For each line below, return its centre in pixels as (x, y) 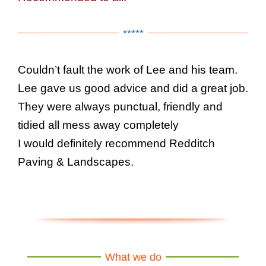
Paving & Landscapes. (76, 161)
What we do (133, 257)
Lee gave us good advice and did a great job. (133, 88)
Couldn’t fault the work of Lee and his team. (128, 69)
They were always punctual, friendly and (120, 106)
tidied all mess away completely (98, 125)
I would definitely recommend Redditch (116, 143)
